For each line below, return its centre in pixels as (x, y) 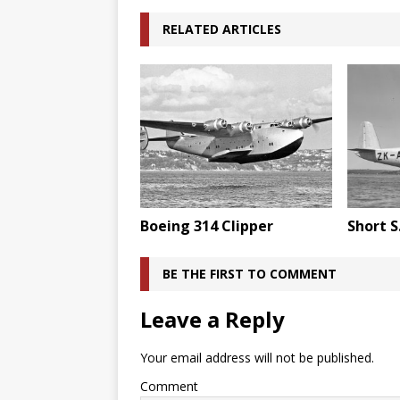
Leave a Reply (212, 320)
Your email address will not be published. (257, 358)
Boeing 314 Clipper (207, 226)
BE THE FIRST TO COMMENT (250, 274)
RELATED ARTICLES (222, 29)
